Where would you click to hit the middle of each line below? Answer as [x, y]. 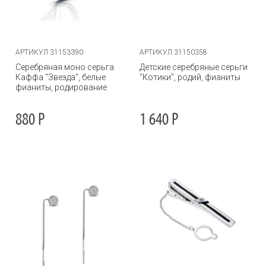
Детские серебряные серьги [194, 67]
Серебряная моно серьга [65, 67]
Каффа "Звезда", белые [61, 77]
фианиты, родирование [61, 87]
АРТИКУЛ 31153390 [49, 52]
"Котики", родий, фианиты [190, 77]
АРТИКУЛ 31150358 [173, 52]
